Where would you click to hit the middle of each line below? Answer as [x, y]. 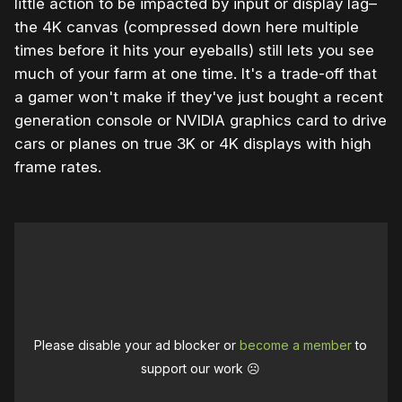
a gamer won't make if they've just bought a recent [199, 96]
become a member [296, 345]
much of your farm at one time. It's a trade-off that [196, 73]
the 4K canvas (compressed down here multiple [187, 26]
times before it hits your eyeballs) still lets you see [194, 50]
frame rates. [58, 166]
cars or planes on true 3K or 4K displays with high [193, 143]
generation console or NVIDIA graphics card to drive [201, 120]
